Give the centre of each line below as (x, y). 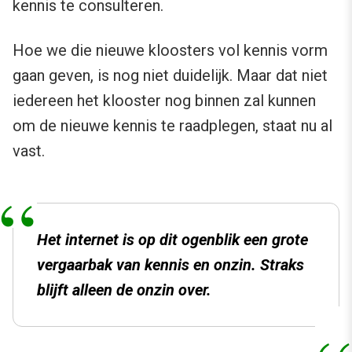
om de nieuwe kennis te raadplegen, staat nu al (172, 126)
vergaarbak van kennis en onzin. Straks (170, 265)
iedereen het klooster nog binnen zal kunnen (164, 101)
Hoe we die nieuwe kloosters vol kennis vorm (170, 51)
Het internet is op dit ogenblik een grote (172, 240)
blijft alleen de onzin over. (124, 290)
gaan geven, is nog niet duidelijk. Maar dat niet (170, 76)
